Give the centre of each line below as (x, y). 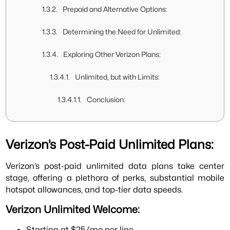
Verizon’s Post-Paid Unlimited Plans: (110, 144)
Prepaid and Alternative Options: (115, 9)
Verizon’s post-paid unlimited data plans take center (115, 166)
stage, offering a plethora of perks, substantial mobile (115, 177)
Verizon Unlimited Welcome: (73, 210)
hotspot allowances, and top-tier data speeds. (94, 189)
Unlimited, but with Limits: (118, 76)
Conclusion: (106, 99)
